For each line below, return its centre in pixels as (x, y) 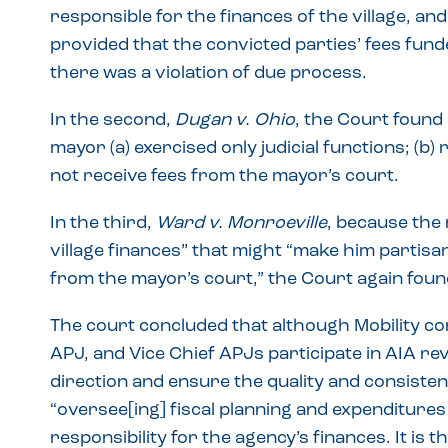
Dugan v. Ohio (235, 120)
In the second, (112, 120)
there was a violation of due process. (208, 73)
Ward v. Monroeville (241, 223)
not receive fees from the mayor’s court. (224, 176)
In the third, (103, 223)
